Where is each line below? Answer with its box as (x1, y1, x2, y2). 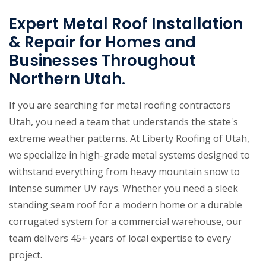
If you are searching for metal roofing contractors (9, 99, 231, 112)
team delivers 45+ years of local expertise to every (9, 232, 231, 245)
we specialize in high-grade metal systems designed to (9, 148, 250, 162)
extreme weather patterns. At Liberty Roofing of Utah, (9, 132, 249, 145)
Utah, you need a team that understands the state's (9, 115, 238, 129)
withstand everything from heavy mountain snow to (9, 165, 240, 179)
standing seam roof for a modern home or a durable (9, 198, 242, 212)
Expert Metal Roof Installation (9, 13, 243, 34)
